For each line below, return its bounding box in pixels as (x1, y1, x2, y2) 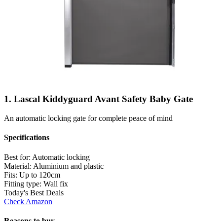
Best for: (4, 152, 32, 161)
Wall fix (43, 179, 68, 188)
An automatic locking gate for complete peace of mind (4, 114, 173, 123)
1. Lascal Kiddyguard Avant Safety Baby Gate (4, 94, 193, 105)
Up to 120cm (19, 170, 60, 179)
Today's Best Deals (4, 188, 64, 197)
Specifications (4, 133, 49, 142)
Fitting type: (4, 179, 43, 188)
